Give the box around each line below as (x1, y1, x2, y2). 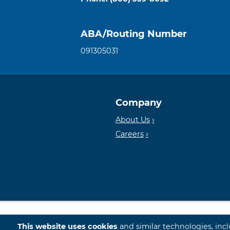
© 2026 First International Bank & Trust (47, 218, 203, 228)
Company (115, 97, 162, 109)
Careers (115, 129, 144, 139)
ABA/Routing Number (81, 28, 187, 40)
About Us (115, 115, 150, 125)
